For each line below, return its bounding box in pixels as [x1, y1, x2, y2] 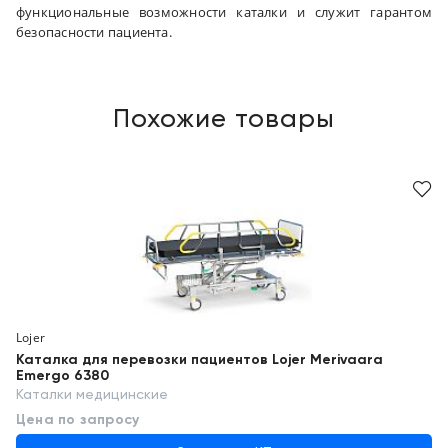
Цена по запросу [16, 413, 140, 427]
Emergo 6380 [16, 369, 109, 383]
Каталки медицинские [16, 388, 168, 402]
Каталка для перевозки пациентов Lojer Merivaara [16, 353, 383, 367]
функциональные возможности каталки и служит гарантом [16, 3, 432, 21]
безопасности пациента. [16, 23, 172, 41]
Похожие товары [113, 107, 335, 133]
